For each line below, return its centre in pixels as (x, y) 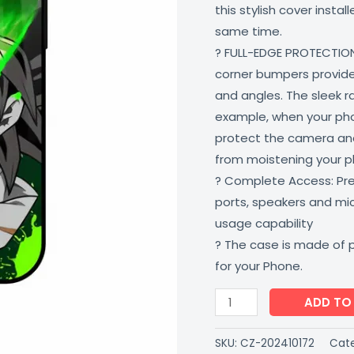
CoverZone (247, 124)
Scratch (237, 39)
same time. (249, 31)
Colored (238, 103)
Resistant (242, 60)
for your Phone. (259, 265)
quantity (239, 146)
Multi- (231, 82)
